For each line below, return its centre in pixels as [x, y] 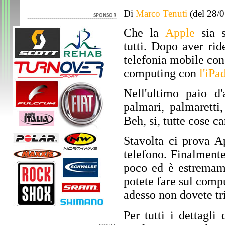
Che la [144, 32]
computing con [161, 73]
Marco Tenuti [161, 14]
